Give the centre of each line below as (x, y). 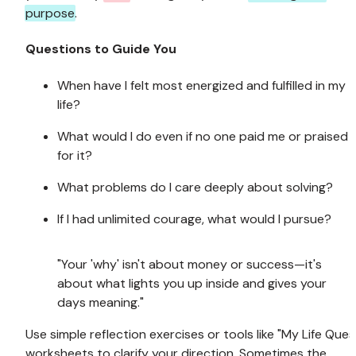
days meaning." (101, 302)
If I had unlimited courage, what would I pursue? (194, 219)
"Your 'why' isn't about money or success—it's (190, 264)
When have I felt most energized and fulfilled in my (201, 85)
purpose (50, 14)
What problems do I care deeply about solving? (195, 187)
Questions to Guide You (101, 49)
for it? (75, 155)
